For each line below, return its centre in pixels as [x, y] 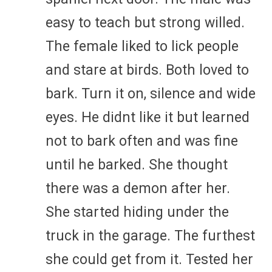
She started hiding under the [137, 212]
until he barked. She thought [137, 165]
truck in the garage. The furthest [150, 236]
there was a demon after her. [138, 188]
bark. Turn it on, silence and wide [151, 93]
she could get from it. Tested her [149, 259]
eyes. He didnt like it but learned [148, 117]
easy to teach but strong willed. [145, 22]
